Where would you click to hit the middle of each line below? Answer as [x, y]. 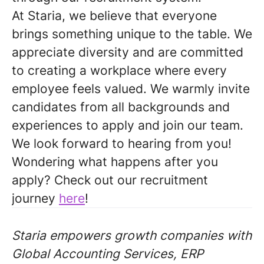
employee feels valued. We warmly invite [131, 89]
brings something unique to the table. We [132, 34]
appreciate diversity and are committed [128, 52]
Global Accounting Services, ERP [108, 254]
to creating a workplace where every [119, 70]
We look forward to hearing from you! [122, 143]
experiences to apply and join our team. [128, 125]
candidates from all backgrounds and [121, 107]
